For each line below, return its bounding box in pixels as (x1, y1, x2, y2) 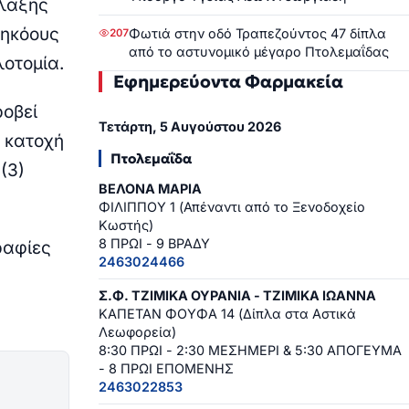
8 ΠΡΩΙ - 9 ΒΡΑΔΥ (99, 236, 210, 252)
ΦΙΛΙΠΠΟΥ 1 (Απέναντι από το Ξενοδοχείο (99, 199, 365, 215)
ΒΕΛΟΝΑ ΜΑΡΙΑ (99, 181, 202, 197)
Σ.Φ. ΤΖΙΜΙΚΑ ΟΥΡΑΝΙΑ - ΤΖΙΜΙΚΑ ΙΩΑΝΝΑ (99, 288, 376, 304)
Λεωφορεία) (99, 324, 176, 341)
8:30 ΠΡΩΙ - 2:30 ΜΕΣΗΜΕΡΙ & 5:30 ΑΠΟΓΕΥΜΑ (99, 342, 402, 359)
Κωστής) (99, 217, 153, 234)
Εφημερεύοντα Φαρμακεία (113, 69, 343, 92)
